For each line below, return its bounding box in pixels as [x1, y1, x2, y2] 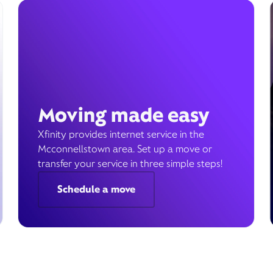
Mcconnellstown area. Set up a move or [37, 143, 212, 155]
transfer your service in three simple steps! [37, 157, 222, 170]
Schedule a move [57, 183, 135, 196]
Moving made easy [37, 102, 210, 127]
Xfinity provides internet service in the [37, 128, 204, 141]
